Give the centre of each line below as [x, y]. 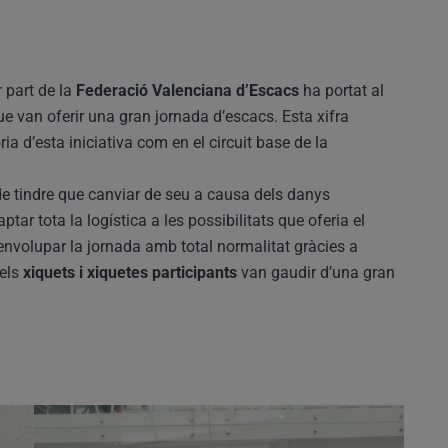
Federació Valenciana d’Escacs [187, 91]
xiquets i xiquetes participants [130, 273]
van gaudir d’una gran [316, 273]
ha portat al [341, 91]
